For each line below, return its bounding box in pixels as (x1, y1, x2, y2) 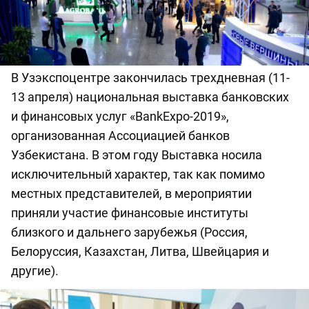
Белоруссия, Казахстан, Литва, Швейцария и (11, 244, 269, 259)
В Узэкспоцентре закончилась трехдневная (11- (11, 70, 290, 86)
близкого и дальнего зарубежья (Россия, (11, 225, 248, 240)
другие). (11, 263, 59, 279)
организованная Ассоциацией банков (11, 128, 230, 143)
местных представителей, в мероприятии (11, 186, 252, 201)
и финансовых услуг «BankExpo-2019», (11, 109, 229, 124)
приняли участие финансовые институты (11, 206, 248, 221)
